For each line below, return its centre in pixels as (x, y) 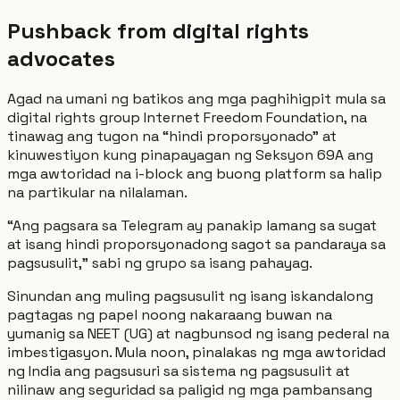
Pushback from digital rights (158, 30)
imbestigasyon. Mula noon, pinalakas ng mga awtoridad (196, 353)
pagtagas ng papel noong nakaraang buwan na (170, 315)
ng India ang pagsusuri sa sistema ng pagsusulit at (179, 371)
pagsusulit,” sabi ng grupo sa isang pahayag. (160, 263)
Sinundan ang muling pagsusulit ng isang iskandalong (190, 296)
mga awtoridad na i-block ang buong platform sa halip (195, 174)
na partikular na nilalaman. (97, 193)
